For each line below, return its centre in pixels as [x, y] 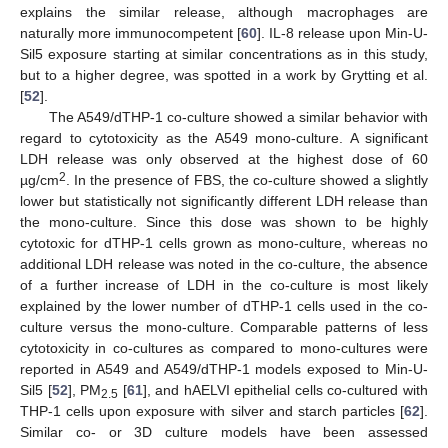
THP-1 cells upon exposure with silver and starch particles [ [212, 410]
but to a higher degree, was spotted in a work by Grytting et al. [224, 74]
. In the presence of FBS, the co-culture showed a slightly [247, 179]
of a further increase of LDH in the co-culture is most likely [224, 284]
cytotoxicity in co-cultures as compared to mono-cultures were [224, 347]
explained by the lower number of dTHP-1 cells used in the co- [224, 305]
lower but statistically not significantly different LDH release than [224, 200]
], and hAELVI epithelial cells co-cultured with [285, 389]
